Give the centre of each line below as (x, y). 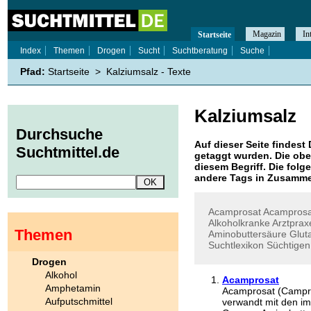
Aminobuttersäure (247, 234)
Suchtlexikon (236, 245)
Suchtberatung (200, 51)
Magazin (267, 34)
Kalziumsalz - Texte (149, 72)
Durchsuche (59, 135)
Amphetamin (73, 288)
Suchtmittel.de (68, 153)
